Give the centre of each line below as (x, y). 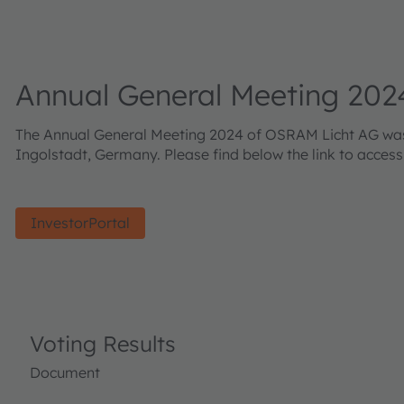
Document (65, 372)
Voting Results (103, 344)
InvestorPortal (80, 223)
